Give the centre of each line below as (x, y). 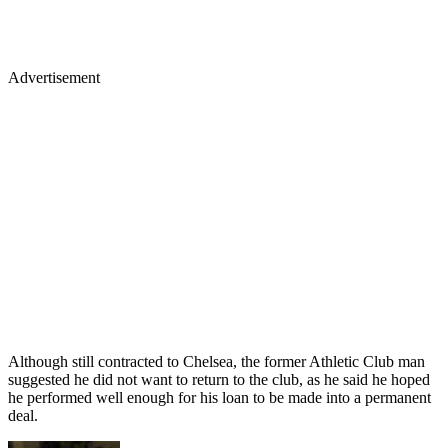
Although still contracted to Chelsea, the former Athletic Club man (216, 361)
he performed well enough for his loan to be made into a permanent (219, 397)
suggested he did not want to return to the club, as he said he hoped (219, 379)
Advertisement (54, 77)
